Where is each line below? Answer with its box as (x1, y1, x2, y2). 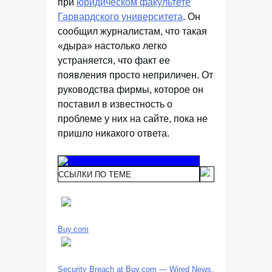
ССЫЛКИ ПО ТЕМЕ (58, 170, 131, 179)
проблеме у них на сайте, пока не (58, 114, 208, 124)
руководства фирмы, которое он (58, 84, 203, 95)
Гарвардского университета (58, 12, 183, 22)
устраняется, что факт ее (58, 55, 170, 66)
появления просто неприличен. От (58, 70, 213, 80)
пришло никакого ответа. (58, 128, 169, 138)
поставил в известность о (58, 99, 172, 109)
